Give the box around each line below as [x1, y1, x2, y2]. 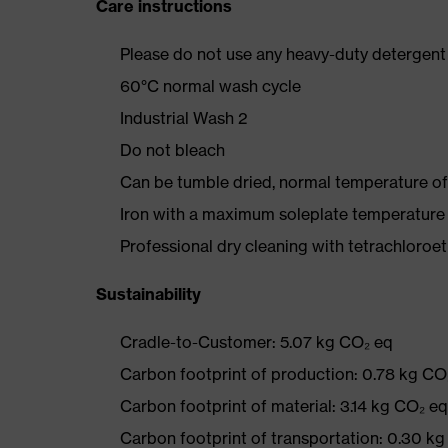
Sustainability [96, 284, 201, 304]
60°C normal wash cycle [120, 76, 301, 96]
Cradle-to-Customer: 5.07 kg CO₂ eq [120, 332, 393, 352]
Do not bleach [120, 140, 225, 160]
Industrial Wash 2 [120, 108, 248, 128]
